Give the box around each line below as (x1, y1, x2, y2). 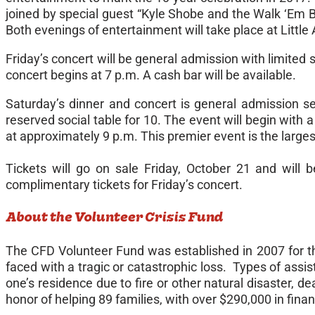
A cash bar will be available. (140, 67, 296, 83)
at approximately (6, 129, 103, 144)
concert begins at (6, 67, 105, 83)
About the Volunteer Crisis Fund (6, 209, 223, 226)
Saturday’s (6, 96, 65, 112)
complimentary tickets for (6, 177, 151, 193)
